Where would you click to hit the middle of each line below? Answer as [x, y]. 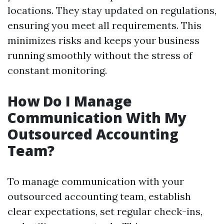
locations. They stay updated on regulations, [112, 10]
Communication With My [97, 118]
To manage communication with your [96, 181]
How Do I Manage [70, 101]
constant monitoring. [57, 70]
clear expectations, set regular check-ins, [105, 211]
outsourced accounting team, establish [99, 196]
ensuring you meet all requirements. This [104, 25]
